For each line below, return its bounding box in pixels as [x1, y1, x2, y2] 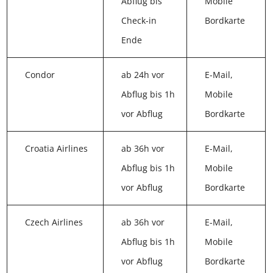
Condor [25, 71, 55, 83]
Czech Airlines [25, 219, 83, 231]
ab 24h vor [119, 71, 163, 83]
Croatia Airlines [25, 145, 88, 157]
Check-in [119, 17, 155, 29]
